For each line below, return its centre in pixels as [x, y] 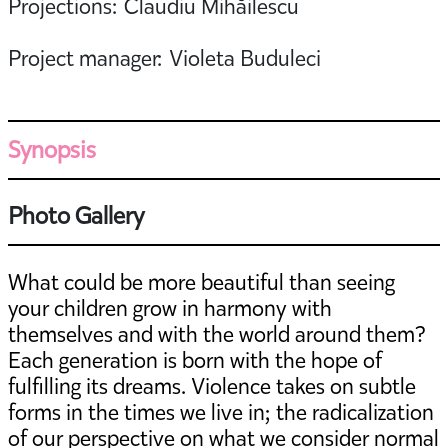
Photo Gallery [76, 215]
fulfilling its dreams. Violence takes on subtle [212, 386]
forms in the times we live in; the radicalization [221, 412]
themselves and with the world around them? [217, 334]
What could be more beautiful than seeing [201, 282]
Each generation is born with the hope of [195, 360]
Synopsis [52, 149]
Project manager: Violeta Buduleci [164, 58]
